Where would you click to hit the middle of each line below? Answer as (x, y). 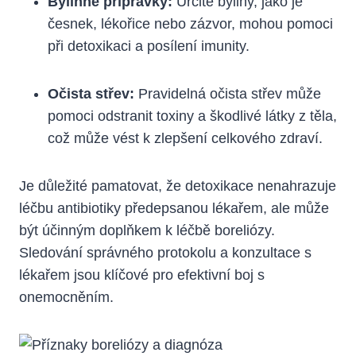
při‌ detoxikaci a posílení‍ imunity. (149, 46)
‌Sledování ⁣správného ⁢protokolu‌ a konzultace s (165, 252)
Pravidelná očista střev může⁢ (228, 93)
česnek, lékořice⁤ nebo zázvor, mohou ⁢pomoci (190, 23)
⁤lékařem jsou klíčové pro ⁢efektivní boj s (142, 275)
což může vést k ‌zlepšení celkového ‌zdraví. (185, 138)
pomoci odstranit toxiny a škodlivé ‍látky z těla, (192, 116)
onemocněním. (66, 297)
